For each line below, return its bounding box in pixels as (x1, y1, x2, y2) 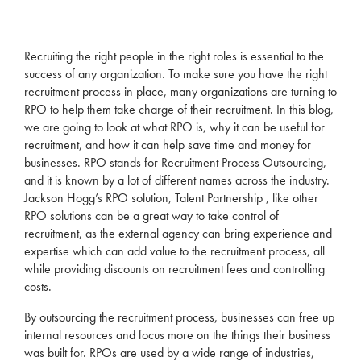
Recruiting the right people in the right (24, 48, 213, 64)
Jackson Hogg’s (24, 189, 106, 206)
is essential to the (237, 48, 324, 64)
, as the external (79, 225, 162, 242)
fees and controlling (223, 260, 325, 277)
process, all (265, 243, 325, 259)
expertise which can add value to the (24, 243, 210, 259)
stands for (106, 154, 161, 171)
